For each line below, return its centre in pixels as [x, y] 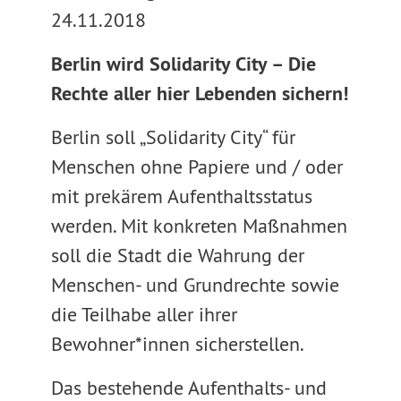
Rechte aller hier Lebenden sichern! [199, 93]
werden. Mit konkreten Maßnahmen [199, 226]
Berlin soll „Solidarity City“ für [173, 137]
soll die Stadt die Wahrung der [177, 255]
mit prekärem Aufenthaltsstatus [181, 196]
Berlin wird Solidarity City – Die [183, 64]
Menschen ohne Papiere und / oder [196, 166]
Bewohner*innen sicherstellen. [177, 344]
